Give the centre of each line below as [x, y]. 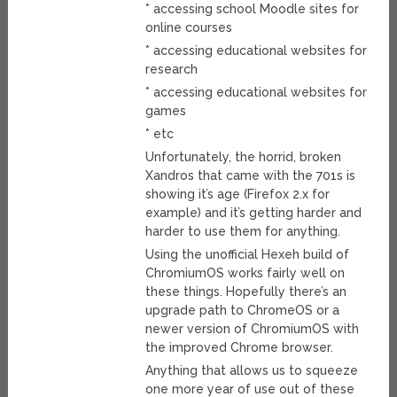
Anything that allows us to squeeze [251, 371]
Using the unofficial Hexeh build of [247, 255]
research [171, 70]
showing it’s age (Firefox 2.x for [237, 195]
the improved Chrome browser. [239, 348]
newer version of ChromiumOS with [252, 329]
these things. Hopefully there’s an [245, 292]
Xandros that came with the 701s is [250, 176]
